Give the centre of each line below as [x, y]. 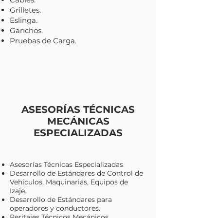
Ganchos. [26, 30]
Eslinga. [24, 20]
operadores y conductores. [55, 208]
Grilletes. [25, 10]
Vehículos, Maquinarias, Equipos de [69, 182]
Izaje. [18, 191]
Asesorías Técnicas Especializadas [66, 164]
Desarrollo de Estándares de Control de [76, 173]
